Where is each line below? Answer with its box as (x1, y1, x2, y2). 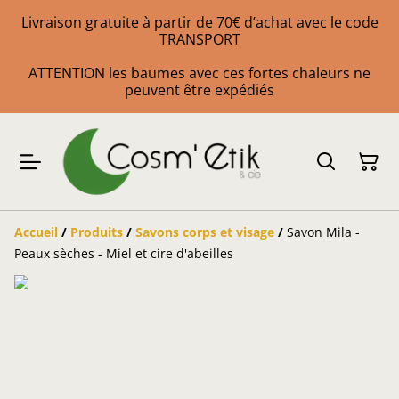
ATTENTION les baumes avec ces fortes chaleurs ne (28, 63, 370, 83)
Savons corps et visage (135, 224, 274, 241)
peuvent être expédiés (125, 80, 274, 100)
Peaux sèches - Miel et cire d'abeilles (14, 245, 233, 263)
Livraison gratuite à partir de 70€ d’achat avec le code (20, 12, 379, 32)
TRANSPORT (159, 29, 240, 49)
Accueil (14, 224, 58, 241)
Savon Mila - (287, 224, 360, 241)
